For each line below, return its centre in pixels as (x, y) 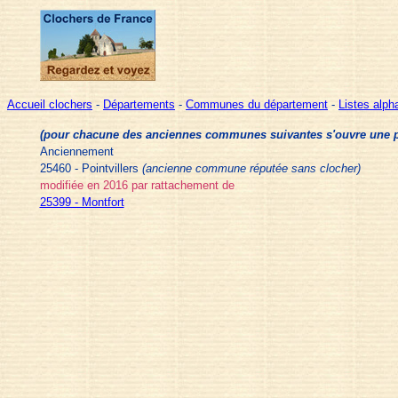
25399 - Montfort (82, 202)
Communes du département (257, 104)
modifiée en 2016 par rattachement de (137, 185)
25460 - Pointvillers (91, 168)
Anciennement (76, 151)
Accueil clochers (50, 104)
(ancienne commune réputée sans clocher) (251, 168)
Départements (139, 104)
